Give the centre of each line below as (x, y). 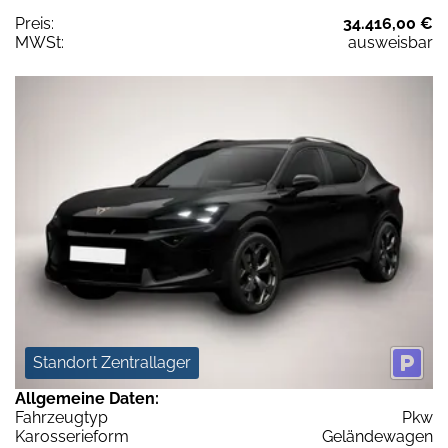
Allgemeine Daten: (87, 399)
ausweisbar (390, 42)
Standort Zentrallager (112, 363)
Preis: (34, 23)
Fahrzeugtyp (61, 418)
